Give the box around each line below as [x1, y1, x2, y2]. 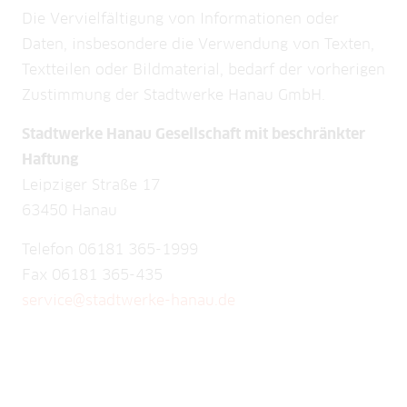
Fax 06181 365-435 [22, 268, 163, 283]
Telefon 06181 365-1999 [22, 243, 198, 257]
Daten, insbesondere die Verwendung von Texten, [22, 37, 374, 52]
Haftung [22, 153, 78, 167]
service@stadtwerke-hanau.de [22, 293, 235, 308]
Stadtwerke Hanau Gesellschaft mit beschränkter [22, 127, 365, 142]
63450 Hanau [22, 203, 117, 218]
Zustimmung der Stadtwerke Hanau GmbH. [22, 88, 325, 103]
